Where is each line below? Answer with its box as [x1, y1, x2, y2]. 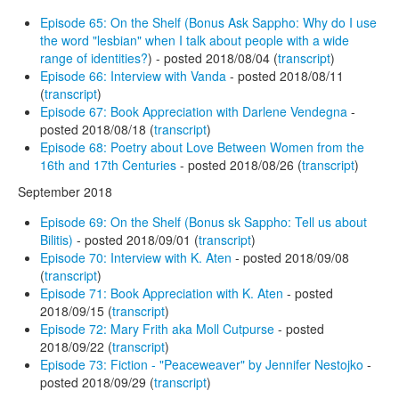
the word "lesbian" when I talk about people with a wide [40, 30, 349, 49]
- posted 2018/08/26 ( [176, 155, 302, 174]
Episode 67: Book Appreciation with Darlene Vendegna [40, 102, 347, 120]
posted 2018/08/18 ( [40, 119, 154, 138]
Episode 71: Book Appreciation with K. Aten [40, 283, 283, 302]
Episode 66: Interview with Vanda [40, 66, 226, 85]
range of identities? [40, 48, 148, 67]
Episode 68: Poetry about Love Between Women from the [40, 137, 364, 156]
